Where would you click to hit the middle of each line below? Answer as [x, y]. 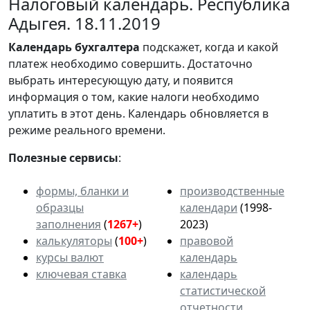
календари [209, 207]
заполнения [69, 224]
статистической [223, 290]
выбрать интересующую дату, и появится [121, 80]
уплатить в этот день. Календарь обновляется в [138, 113]
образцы [60, 207]
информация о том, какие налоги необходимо [134, 97]
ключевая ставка [81, 274]
